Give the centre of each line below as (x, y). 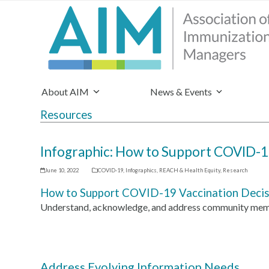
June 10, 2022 (62, 170)
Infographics (141, 170)
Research (235, 170)
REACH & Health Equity (189, 170)
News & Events (182, 92)
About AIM (66, 92)
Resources (67, 115)
